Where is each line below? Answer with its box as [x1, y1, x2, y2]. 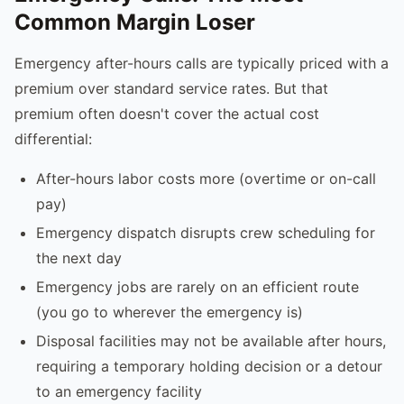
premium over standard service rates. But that [14, 78, 328, 97]
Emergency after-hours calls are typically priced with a [14, 53, 389, 72]
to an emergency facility [36, 381, 202, 400]
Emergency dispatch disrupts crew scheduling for [36, 223, 375, 242]
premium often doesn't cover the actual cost [14, 104, 319, 123]
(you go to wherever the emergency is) [36, 302, 303, 321]
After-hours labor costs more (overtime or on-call [36, 169, 376, 188]
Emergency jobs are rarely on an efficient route [36, 277, 359, 296]
